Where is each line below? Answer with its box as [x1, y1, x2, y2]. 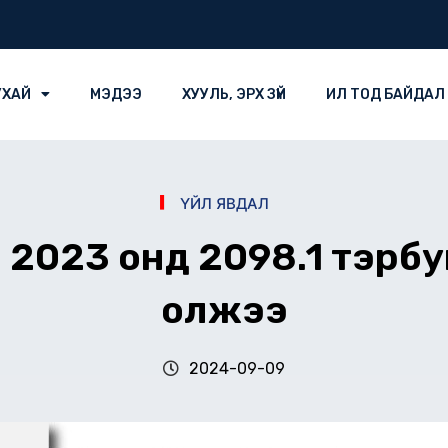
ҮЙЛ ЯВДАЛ [179, 193, 269, 213]
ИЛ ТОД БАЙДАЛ [325, 85, 445, 103]
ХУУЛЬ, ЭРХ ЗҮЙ [181, 85, 286, 103]
